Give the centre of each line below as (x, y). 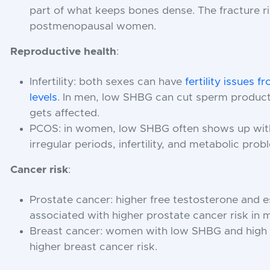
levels (44, 97)
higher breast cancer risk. (94, 247)
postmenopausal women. (93, 26)
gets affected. (65, 113)
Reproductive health (64, 52)
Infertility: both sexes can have (108, 82)
